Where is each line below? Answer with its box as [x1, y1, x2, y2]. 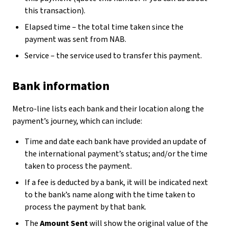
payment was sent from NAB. [25, 34, 126, 45]
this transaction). [25, 5, 85, 16]
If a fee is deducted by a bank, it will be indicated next [25, 177, 208, 188]
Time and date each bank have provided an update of [25, 136, 207, 147]
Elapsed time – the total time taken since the [25, 21, 184, 33]
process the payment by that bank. [25, 201, 148, 213]
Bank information [12, 77, 109, 95]
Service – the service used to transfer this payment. [25, 50, 202, 61]
